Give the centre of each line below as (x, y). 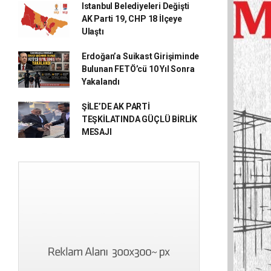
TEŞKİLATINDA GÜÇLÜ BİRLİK (139, 119)
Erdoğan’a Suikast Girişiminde (140, 56)
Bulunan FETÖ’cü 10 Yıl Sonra (138, 69)
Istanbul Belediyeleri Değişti (135, 6)
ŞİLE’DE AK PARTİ (116, 106)
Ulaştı (93, 31)
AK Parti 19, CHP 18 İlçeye (132, 19)
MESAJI (96, 132)
